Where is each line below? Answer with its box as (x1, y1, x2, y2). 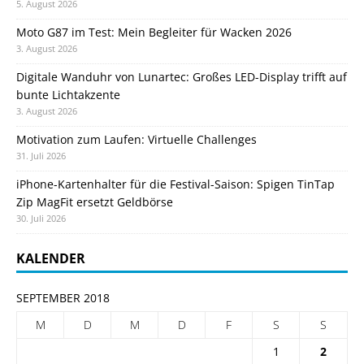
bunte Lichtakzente (16, 87, 120, 103)
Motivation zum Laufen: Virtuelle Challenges (16, 132, 257, 148)
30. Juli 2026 (16, 212, 66, 225)
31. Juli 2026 (16, 149, 66, 162)
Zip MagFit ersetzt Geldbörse (16, 194, 173, 210)
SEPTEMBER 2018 (16, 290, 110, 306)
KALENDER (16, 249, 85, 268)
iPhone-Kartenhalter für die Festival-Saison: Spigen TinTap (16, 176, 335, 193)
